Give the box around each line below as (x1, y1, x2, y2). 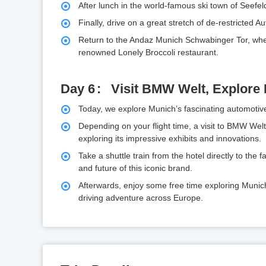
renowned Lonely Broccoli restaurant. (78, 47, 218, 58)
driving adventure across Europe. (78, 193, 203, 203)
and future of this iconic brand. (78, 163, 192, 173)
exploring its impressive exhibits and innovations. (78, 134, 261, 144)
